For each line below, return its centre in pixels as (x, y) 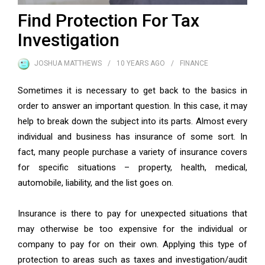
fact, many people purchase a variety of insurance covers (132, 152)
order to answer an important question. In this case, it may (132, 106)
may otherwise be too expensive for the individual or (132, 229)
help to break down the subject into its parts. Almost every (132, 122)
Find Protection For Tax (109, 21)
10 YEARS (132, 64)
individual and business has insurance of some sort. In (132, 137)
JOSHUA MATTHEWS (68, 64)
